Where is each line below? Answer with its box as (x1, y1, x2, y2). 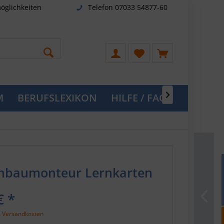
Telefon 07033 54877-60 (87, 2, 167, 12)
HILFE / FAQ (111, 91, 167, 104)
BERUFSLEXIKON (17, 91, 97, 104)
